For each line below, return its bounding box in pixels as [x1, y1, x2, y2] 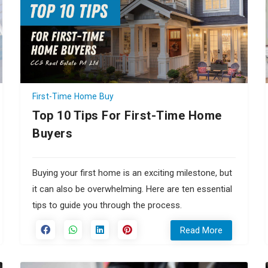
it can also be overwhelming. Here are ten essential [32, 183, 232, 194]
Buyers [32, 126, 72, 141]
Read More [180, 224, 223, 236]
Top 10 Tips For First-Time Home [32, 108, 222, 123]
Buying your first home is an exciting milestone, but [32, 167, 232, 178]
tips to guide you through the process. [32, 199, 182, 211]
